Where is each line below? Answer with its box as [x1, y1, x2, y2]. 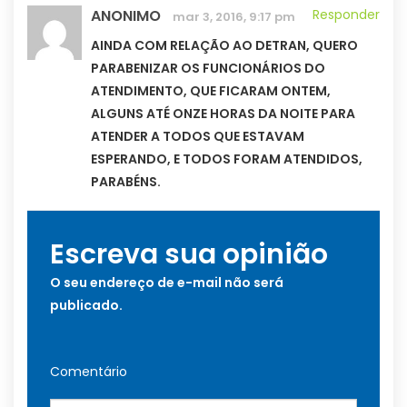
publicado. [50, 296, 123, 315]
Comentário [50, 362, 127, 382]
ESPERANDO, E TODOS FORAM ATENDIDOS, [91, 150, 362, 169]
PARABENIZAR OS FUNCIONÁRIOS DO [91, 59, 325, 78]
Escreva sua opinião [50, 235, 328, 274]
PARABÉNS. [91, 173, 161, 192]
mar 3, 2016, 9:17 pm [173, 8, 295, 26]
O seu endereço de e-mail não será [50, 273, 283, 293]
